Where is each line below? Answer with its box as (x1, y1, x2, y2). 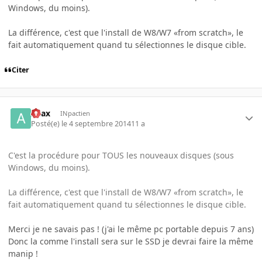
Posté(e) (31, 118, 62, 129)
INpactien (60, 108, 90, 118)
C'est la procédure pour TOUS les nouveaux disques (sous (8, 149, 234, 161)
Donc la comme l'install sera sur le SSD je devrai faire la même (8, 235, 253, 247)
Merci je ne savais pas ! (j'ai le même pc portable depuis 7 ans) (8, 223, 254, 235)
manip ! (8, 247, 38, 259)
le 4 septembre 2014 (61, 118, 132, 129)
